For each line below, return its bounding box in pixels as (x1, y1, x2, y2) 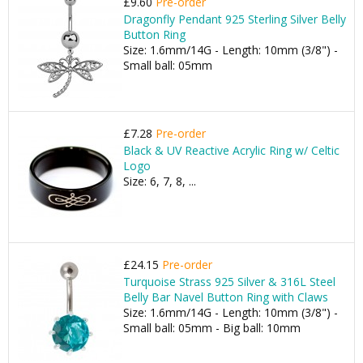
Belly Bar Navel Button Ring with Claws (123, 289, 328, 305)
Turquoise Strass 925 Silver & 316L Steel (123, 274, 335, 289)
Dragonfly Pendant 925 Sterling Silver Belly (123, 11, 346, 27)
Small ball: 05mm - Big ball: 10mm (123, 320, 301, 335)
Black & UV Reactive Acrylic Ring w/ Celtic (123, 143, 340, 158)
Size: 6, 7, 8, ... (123, 173, 196, 189)
